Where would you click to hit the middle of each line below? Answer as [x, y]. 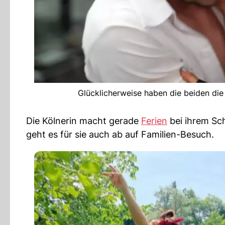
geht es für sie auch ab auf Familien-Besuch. [120, 134]
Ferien [154, 121]
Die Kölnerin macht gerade [84, 121]
